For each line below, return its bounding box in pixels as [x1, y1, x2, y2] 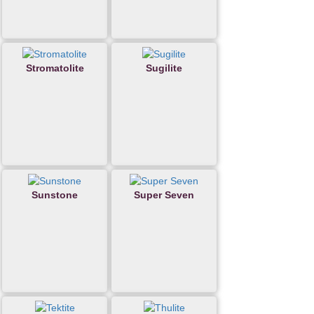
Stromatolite [25, 62, 84, 74]
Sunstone [32, 189, 78, 201]
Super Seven [134, 189, 194, 201]
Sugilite [146, 62, 182, 74]
